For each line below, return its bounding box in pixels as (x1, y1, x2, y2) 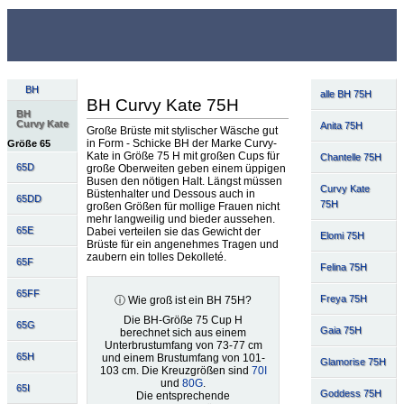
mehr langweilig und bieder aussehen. (86, 212, 275, 225)
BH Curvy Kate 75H (86, 95, 239, 115)
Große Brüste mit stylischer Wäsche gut (86, 124, 278, 137)
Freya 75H (319, 292, 367, 304)
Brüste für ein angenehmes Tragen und (86, 237, 279, 251)
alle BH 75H (319, 87, 372, 99)
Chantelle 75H (319, 151, 381, 162)
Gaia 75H (319, 324, 362, 335)
